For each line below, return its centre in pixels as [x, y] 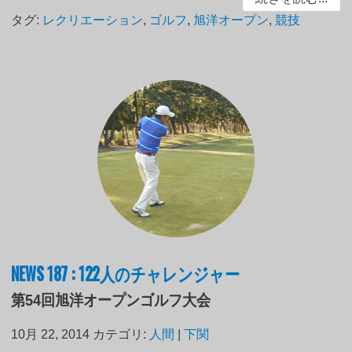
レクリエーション [93, 20]
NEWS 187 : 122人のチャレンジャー [126, 273]
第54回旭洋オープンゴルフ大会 [111, 301]
